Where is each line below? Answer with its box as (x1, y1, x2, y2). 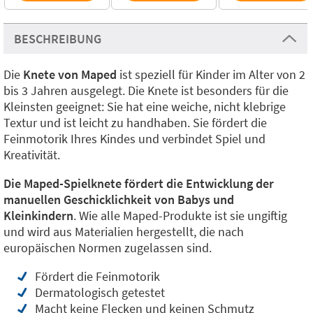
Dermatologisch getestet (35, 284, 165, 301)
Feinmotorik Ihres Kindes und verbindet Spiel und (3, 131, 265, 147)
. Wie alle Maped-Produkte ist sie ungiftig (73, 208, 287, 224)
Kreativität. (3, 147, 60, 163)
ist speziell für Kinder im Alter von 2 (119, 66, 305, 83)
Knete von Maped (23, 66, 119, 83)
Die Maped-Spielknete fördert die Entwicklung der (3, 175, 274, 192)
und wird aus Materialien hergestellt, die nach (3, 224, 244, 240)
